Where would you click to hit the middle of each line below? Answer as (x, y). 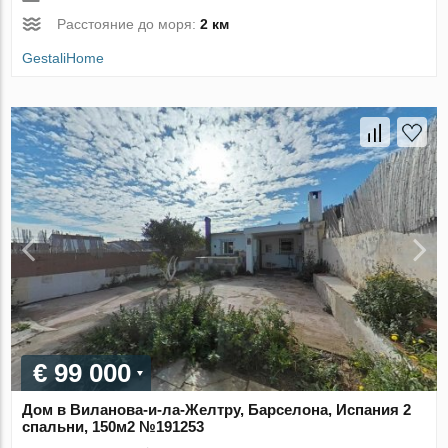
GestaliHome (63, 57)
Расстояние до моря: (129, 23)
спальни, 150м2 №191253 (113, 426)
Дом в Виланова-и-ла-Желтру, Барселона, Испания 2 (217, 409)
